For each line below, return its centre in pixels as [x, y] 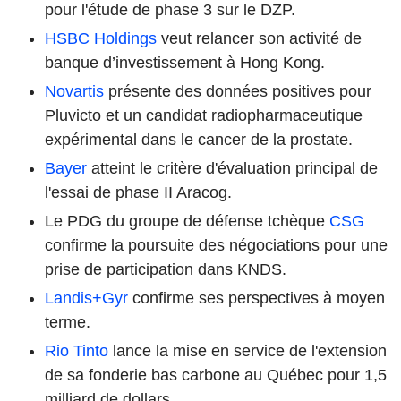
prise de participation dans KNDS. [166, 269]
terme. [68, 322]
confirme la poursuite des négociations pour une [216, 245]
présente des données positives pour [238, 91]
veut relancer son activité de [259, 38]
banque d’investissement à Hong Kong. [185, 62]
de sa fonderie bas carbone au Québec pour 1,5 [216, 375]
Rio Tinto [77, 350]
